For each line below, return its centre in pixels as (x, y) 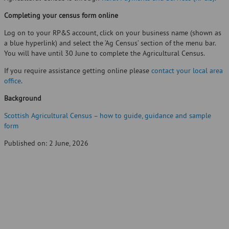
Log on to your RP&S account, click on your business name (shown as (113, 33)
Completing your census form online (61, 16)
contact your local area (187, 71)
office (13, 81)
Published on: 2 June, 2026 (46, 143)
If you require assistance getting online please (78, 71)
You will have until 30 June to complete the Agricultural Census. (105, 53)
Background (23, 98)
